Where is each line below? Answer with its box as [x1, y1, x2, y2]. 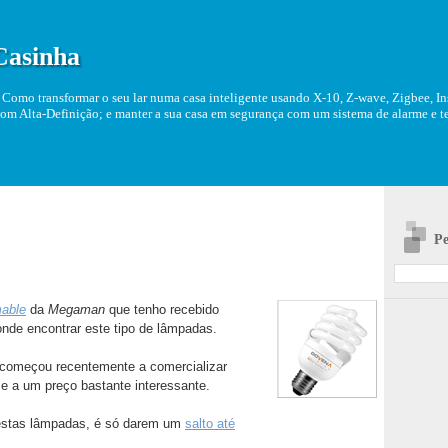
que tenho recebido [109, 302, 219, 318]
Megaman [48, 302, 109, 318]
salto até [185, 416, 235, 432]
